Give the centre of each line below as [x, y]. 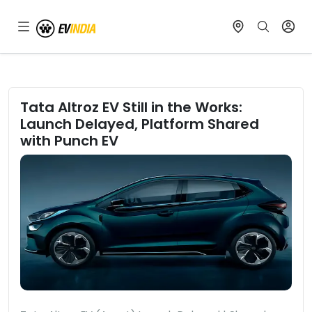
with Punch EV [69, 141]
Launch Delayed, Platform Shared [140, 124]
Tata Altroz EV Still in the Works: [131, 107]
